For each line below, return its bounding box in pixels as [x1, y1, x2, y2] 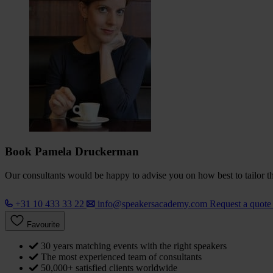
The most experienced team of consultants [41, 252, 202, 263]
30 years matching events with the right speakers [41, 241, 227, 252]
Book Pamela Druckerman [5, 145, 139, 158]
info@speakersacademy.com [97, 199, 207, 210]
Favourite [27, 220, 60, 230]
